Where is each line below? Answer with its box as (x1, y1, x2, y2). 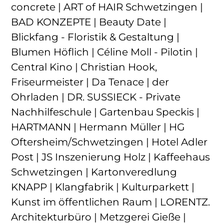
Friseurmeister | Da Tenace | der (11, 75, 169, 88)
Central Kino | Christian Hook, (11, 60, 157, 73)
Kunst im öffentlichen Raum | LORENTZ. (11, 195, 210, 208)
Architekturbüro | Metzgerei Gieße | (11, 210, 186, 223)
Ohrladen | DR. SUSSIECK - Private (11, 90, 181, 103)
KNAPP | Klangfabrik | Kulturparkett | (11, 180, 195, 193)
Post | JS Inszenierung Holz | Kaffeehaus (11, 150, 210, 163)
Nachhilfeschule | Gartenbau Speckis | (11, 105, 200, 118)
